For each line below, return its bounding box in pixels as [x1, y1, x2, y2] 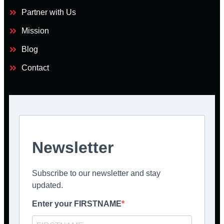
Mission [21, 26, 49, 35]
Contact [21, 63, 49, 72]
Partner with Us [21, 8, 76, 16]
